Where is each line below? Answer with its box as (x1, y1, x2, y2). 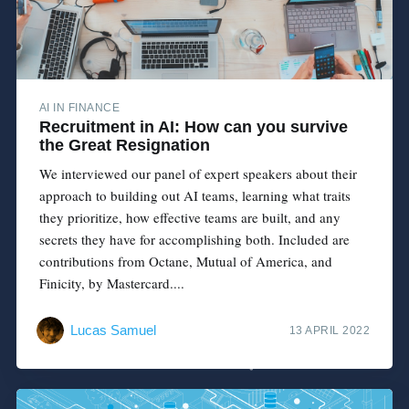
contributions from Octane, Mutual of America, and (38, 252, 332, 271)
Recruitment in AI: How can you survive (38, 118, 348, 137)
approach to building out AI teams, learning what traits (38, 186, 351, 205)
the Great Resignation (38, 136, 210, 155)
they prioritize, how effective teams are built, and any (38, 208, 341, 227)
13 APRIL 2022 (288, 323, 371, 337)
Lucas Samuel (69, 321, 156, 338)
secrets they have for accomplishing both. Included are (38, 230, 350, 249)
